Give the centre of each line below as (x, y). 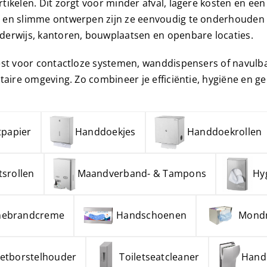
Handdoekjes (105, 132)
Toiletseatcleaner (159, 257)
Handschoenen (152, 215)
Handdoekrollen (224, 132)
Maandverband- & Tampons (142, 174)
